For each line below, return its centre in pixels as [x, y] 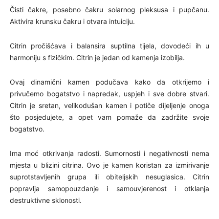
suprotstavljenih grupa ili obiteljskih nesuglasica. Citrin [109, 177]
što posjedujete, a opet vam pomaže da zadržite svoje [109, 117]
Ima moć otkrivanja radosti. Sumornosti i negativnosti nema [109, 153]
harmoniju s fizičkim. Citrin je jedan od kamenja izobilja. [97, 58]
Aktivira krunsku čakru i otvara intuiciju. [72, 22]
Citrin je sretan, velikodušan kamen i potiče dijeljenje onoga [109, 106]
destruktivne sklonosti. [46, 200]
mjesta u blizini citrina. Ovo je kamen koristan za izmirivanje [109, 165]
